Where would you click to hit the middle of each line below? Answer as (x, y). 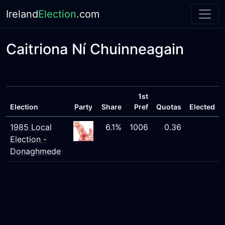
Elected (202, 107)
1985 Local (31, 127)
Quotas (169, 107)
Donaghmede (35, 151)
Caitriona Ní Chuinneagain (95, 49)
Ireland (22, 14)
